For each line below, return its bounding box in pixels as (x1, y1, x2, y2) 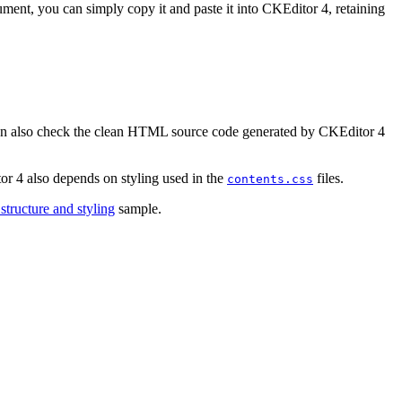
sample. (115, 200, 162, 216)
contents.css (227, 171, 313, 186)
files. (313, 170, 344, 186)
